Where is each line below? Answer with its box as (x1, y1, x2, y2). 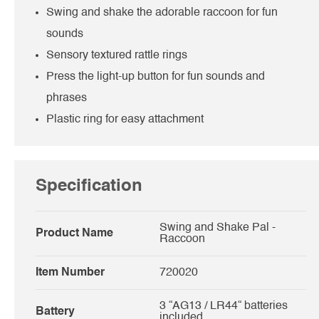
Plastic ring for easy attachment (46, 113, 204, 125)
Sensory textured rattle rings (46, 49, 187, 61)
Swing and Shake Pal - (159, 221, 276, 234)
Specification (36, 177, 142, 195)
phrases (46, 92, 87, 104)
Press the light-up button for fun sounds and (46, 70, 265, 83)
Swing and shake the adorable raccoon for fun (46, 6, 278, 19)
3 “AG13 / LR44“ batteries (159, 300, 288, 312)
